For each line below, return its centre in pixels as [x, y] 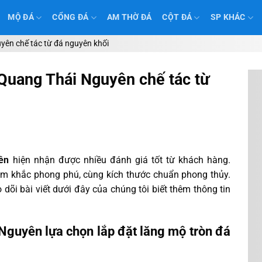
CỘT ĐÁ [177, 17]
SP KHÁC [228, 17]
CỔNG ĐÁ [70, 17]
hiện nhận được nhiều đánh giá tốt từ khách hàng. [120, 160]
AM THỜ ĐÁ [129, 17]
